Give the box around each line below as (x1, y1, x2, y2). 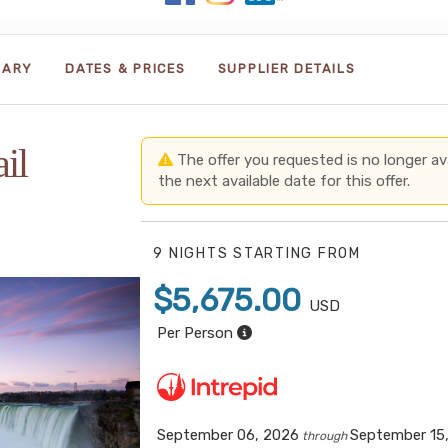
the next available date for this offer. (157, 172, 410, 190)
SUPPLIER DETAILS (217, 60, 356, 76)
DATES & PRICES (65, 60, 186, 76)
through (298, 429, 350, 443)
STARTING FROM (233, 245, 361, 262)
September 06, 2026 (156, 426, 299, 444)
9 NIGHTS (153, 245, 234, 262)
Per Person (157, 324, 234, 342)
